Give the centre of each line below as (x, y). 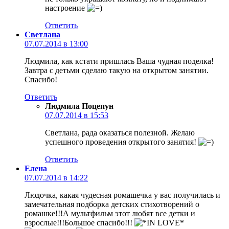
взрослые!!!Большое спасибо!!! (79, 222)
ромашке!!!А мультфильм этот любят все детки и (110, 213)
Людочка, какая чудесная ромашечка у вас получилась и (122, 195)
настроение (66, 8)
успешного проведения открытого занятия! (122, 142)
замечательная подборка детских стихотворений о (112, 204)
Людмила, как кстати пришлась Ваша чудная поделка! (119, 61)
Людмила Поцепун (79, 106)
